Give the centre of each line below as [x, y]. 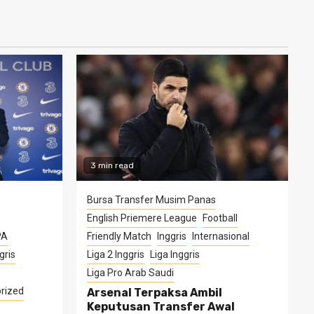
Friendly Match [119, 236]
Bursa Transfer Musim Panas [151, 199]
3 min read [112, 165]
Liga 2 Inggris [115, 254]
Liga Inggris [175, 254]
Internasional [220, 236]
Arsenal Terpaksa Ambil [154, 292]
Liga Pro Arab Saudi [130, 272]
